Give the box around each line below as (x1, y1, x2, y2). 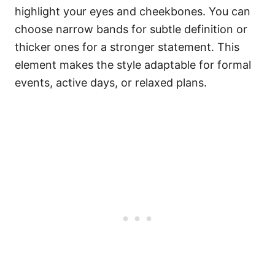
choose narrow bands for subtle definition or (15, 23, 247, 36)
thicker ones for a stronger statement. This (15, 41, 239, 53)
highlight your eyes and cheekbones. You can (15, 5, 250, 18)
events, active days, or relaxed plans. (15, 76, 207, 89)
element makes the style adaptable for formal (15, 58, 251, 71)
